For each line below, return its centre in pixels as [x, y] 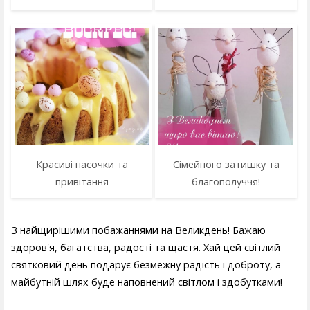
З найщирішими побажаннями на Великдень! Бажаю [138, 230]
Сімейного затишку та [226, 164]
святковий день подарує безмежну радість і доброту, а [146, 265]
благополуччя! [226, 181]
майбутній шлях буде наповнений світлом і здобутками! [147, 282]
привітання [82, 181]
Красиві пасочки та [82, 164]
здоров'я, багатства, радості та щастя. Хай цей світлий [146, 248]
